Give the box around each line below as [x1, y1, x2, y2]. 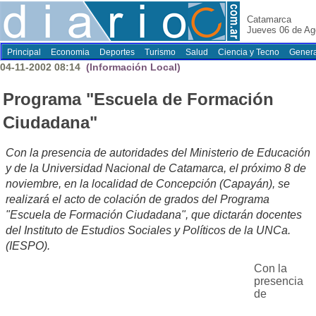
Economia [51, 47, 90, 57]
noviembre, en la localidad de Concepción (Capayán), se [6, 178, 290, 190]
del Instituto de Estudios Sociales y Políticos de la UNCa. [6, 224, 291, 237]
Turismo [145, 47, 176, 57]
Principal [7, 47, 41, 57]
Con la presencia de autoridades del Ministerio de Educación [6, 147, 310, 159]
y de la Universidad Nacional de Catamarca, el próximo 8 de [6, 162, 306, 175]
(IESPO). [6, 240, 50, 253]
